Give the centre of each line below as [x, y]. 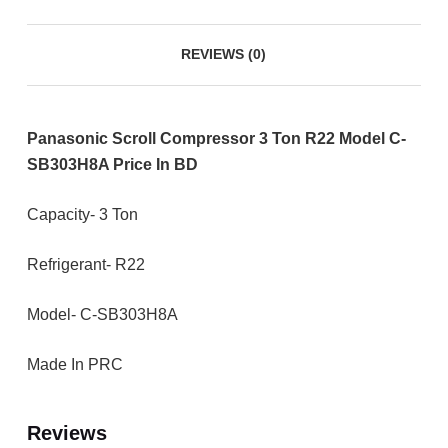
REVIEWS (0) [224, 54]
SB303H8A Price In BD [112, 164]
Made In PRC [74, 364]
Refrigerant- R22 [85, 264]
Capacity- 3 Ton [82, 214]
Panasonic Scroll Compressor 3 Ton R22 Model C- [216, 138]
